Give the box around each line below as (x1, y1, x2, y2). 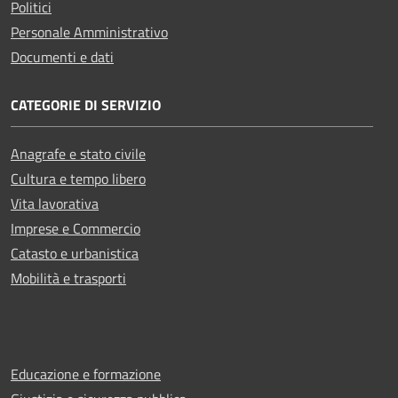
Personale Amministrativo (11, 20, 168, 43)
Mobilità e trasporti (11, 267, 126, 289)
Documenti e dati (11, 45, 114, 68)
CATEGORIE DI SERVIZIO (11, 93, 161, 115)
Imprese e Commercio (11, 217, 140, 239)
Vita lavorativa (11, 192, 99, 214)
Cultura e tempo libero (11, 167, 146, 189)
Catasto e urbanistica (11, 242, 139, 264)
